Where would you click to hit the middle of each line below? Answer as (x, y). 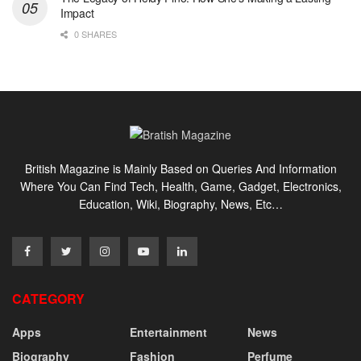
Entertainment (168, 332)
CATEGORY (48, 298)
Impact (77, 13)
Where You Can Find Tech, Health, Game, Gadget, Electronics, (180, 186)
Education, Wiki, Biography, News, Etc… (180, 203)
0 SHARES (94, 34)
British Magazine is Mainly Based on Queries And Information (180, 168)
